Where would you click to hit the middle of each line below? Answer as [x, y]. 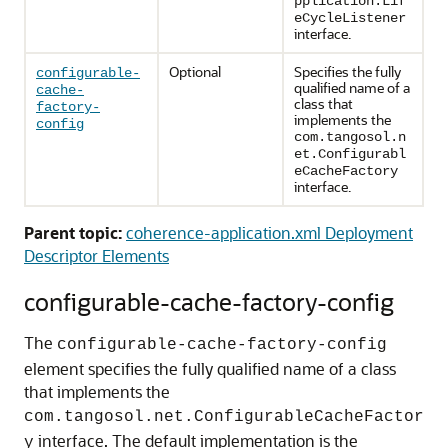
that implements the [97, 391]
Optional [195, 71]
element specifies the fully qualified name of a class [210, 368]
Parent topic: [73, 232]
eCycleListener [350, 18]
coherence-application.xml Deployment [269, 232]
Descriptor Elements [96, 255]
